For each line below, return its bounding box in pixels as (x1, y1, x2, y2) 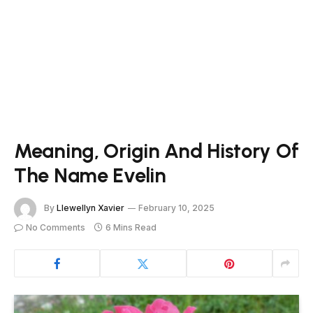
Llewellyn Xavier (57, 203, 124, 214)
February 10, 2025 (138, 203, 214, 214)
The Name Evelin (14, 163, 166, 187)
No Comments (26, 222, 85, 233)
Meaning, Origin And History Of (14, 138, 299, 163)
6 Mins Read (105, 222, 156, 233)
